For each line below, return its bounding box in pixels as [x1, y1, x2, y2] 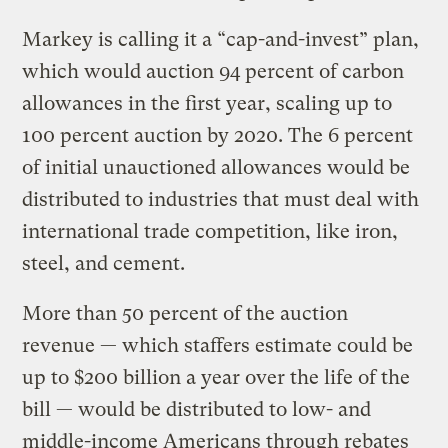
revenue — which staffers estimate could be [22, 333, 414, 357]
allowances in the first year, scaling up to [22, 91, 393, 115]
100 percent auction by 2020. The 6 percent [22, 123, 414, 147]
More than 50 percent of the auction [22, 301, 349, 325]
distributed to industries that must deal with [22, 187, 420, 211]
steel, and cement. [22, 251, 186, 275]
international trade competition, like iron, [22, 219, 399, 243]
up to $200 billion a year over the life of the [22, 365, 411, 389]
